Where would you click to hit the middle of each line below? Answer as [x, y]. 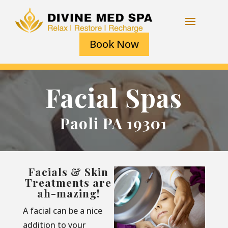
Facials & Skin [68, 172]
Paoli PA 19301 [114, 123]
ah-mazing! [68, 193]
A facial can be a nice [62, 211]
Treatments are [68, 182]
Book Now [114, 44]
